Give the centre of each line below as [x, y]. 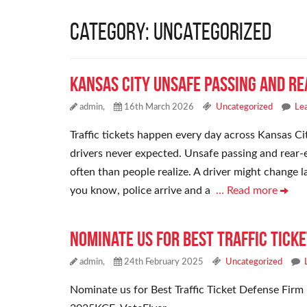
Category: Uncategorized [171, 32]
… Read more [248, 191]
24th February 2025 [163, 262]
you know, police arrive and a [143, 191]
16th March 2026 [158, 108]
